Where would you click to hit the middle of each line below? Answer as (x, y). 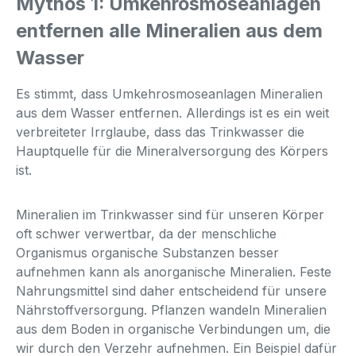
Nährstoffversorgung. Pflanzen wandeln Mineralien (171, 310)
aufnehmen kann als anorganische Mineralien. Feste (174, 271)
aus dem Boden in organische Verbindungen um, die (173, 329)
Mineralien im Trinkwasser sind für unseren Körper (170, 214)
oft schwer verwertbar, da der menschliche (146, 233)
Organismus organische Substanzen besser (147, 252)
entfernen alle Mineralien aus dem (169, 30)
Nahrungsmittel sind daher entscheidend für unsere (171, 290)
